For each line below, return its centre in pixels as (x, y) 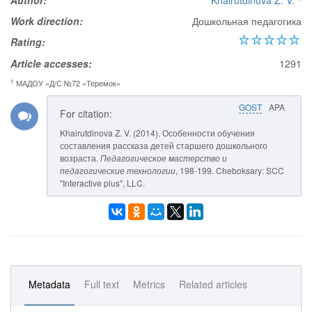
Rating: (28, 42)
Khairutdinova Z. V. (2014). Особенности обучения (157, 133)
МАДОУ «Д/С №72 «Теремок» (67, 83)
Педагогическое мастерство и (164, 158)
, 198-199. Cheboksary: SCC (230, 170)
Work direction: (47, 21)
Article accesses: (51, 63)
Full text (102, 284)
